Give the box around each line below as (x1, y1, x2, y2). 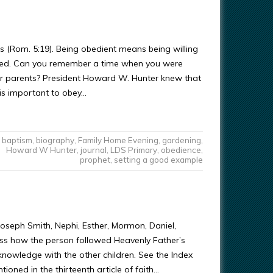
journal (80, 145, 107, 155)
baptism (1, 135, 32, 145)
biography (35, 135, 74, 145)
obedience (160, 145, 201, 155)
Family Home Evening (77, 135, 158, 145)
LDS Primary (110, 145, 157, 155)
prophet (79, 155, 110, 165)
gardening (161, 135, 201, 145)
